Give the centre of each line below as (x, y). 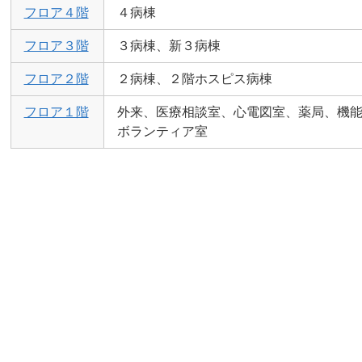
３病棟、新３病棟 (168, 46)
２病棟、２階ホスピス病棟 (194, 79)
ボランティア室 (162, 131)
